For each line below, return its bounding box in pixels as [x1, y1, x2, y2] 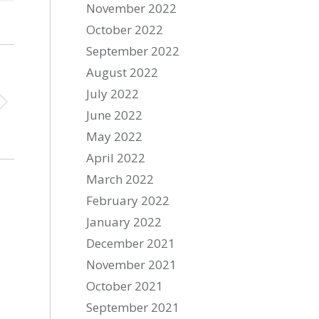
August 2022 [86, 64, 159, 80]
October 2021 [86, 278, 164, 294]
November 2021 [86, 256, 177, 273]
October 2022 [86, 21, 164, 38]
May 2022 [86, 128, 143, 145]
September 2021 [86, 299, 180, 315]
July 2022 [86, 85, 140, 102]
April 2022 [86, 150, 146, 166]
